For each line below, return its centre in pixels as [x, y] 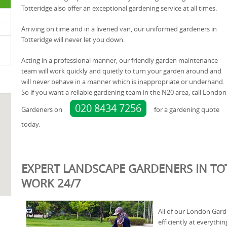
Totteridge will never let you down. [73, 40]
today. [31, 124]
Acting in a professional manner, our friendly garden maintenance [120, 60]
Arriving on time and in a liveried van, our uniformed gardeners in [119, 29]
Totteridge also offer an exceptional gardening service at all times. [119, 8]
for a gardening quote [186, 109]
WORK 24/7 [51, 183]
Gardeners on [43, 109]
